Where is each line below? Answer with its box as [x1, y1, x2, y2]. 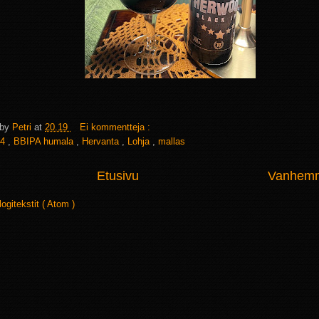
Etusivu [96, 168, 139, 183]
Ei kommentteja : [80, 121, 153, 132]
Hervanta [82, 135, 122, 147]
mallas [158, 135, 185, 147]
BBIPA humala [14, 135, 76, 147]
